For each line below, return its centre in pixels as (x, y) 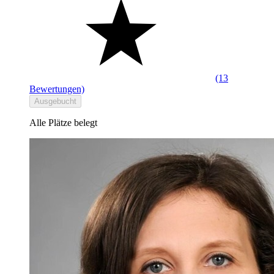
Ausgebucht (55, 102)
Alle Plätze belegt (63, 123)
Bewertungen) (57, 89)
